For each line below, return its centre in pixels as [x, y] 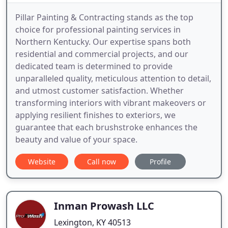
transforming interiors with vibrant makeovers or [111, 103]
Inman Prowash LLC [104, 206]
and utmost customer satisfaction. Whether [99, 91]
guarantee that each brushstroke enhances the [106, 127]
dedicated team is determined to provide [94, 66]
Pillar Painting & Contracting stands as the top [104, 18]
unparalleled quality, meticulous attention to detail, [113, 79]
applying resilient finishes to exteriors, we [95, 115]
